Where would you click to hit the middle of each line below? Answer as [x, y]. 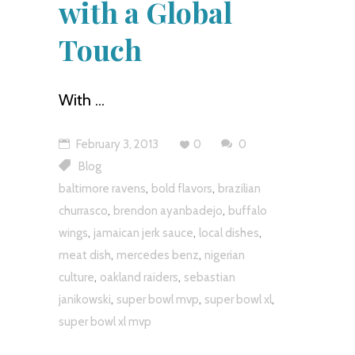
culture [76, 278]
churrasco [83, 211]
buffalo [248, 211]
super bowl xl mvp [105, 322]
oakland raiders [139, 278]
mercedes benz [158, 256]
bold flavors [182, 189]
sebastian [210, 278]
